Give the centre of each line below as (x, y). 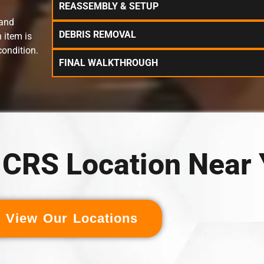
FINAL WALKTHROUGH (109, 63)
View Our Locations (72, 218)
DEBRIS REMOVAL (98, 34)
